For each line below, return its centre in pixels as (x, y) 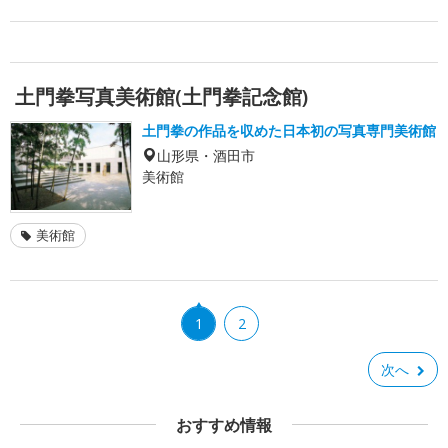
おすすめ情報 (224, 424)
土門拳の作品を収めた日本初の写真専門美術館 (289, 130)
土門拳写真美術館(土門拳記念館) (161, 96)
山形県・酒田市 (206, 154)
